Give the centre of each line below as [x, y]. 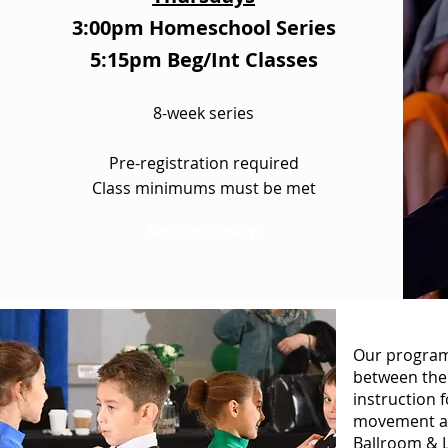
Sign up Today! [204, 231]
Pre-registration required [203, 163]
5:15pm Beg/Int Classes [203, 59]
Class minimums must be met [203, 188]
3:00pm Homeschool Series [203, 27]
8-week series [204, 113]
